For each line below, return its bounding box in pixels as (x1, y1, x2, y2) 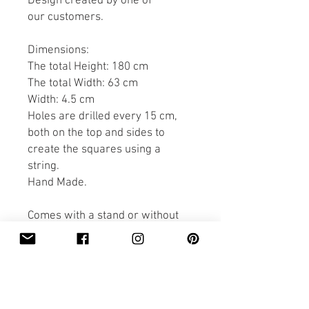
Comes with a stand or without (28, 209, 179, 223)
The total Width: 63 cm (28, 77, 138, 91)
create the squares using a (28, 143, 161, 157)
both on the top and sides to (28, 126, 165, 141)
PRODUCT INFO (28, 269, 99, 283)
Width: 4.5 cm (28, 93, 94, 108)
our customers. (28, 10, 103, 25)
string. (28, 159, 59, 174)
